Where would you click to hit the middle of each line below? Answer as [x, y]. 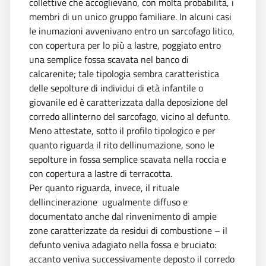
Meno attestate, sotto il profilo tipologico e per [122, 130]
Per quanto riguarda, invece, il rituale [104, 187]
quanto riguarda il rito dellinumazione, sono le [122, 145]
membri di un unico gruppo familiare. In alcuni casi [130, 16]
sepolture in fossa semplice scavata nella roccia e [128, 159]
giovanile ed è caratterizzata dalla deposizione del [129, 102]
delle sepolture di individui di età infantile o [116, 88]
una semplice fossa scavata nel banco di [109, 59]
